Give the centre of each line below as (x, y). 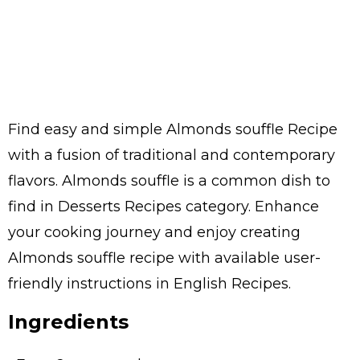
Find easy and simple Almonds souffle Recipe (173, 129)
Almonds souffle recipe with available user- (164, 258)
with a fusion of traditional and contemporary (172, 155)
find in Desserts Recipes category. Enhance (164, 207)
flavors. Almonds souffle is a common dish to (169, 181)
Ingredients (68, 322)
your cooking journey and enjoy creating (154, 232)
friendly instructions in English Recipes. (149, 284)
